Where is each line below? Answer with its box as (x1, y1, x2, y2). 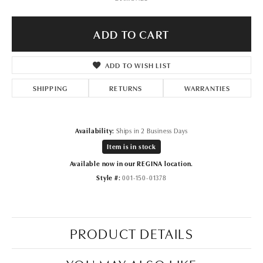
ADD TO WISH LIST (104, 59, 171, 70)
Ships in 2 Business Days (116, 125, 188, 135)
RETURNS (109, 82, 143, 93)
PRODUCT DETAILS (69, 222, 194, 242)
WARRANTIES (184, 82, 231, 93)
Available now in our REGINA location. (69, 158, 194, 168)
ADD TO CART (93, 26, 170, 42)
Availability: (75, 125, 115, 135)
